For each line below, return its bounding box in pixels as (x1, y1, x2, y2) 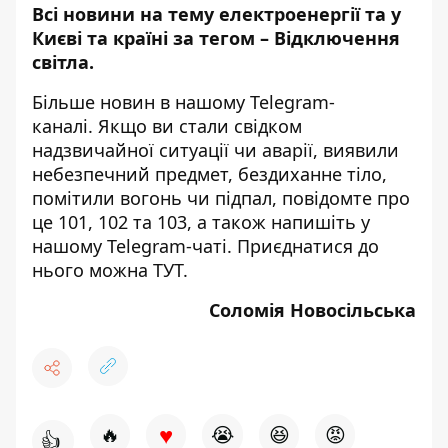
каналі (32, 113, 88, 138)
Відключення (274, 25, 400, 50)
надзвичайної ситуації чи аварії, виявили (32, 137, 399, 162)
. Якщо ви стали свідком (88, 113, 302, 138)
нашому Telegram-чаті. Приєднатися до (32, 233, 379, 258)
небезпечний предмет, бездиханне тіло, (32, 161, 387, 186)
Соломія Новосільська (209, 297, 416, 322)
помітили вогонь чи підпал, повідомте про (32, 185, 410, 210)
